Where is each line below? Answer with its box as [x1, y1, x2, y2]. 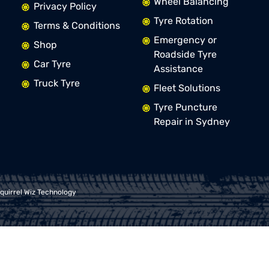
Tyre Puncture [153, 101, 217, 113]
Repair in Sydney [153, 115, 230, 127]
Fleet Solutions [153, 82, 220, 94]
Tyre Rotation [153, 14, 213, 26]
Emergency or [153, 34, 217, 46]
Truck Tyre [33, 77, 80, 89]
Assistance [153, 62, 203, 74]
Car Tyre [33, 58, 71, 70]
